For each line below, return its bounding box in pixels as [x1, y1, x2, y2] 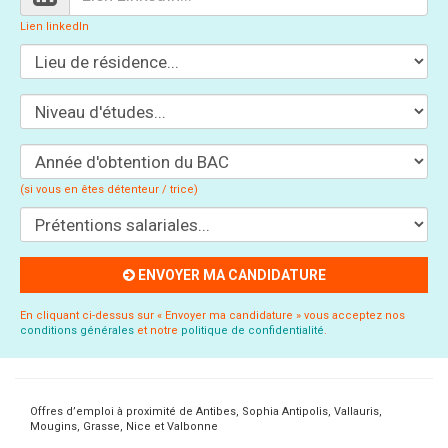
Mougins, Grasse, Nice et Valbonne [30, 420, 218, 433]
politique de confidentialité [181, 324, 324, 337]
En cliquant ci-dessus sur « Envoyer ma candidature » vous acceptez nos [20, 309, 405, 322]
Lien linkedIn [20, 20, 89, 33]
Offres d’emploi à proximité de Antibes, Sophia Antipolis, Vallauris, [30, 405, 382, 418]
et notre [134, 324, 181, 337]
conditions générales [20, 324, 134, 337]
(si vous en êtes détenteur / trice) [20, 183, 198, 196]
